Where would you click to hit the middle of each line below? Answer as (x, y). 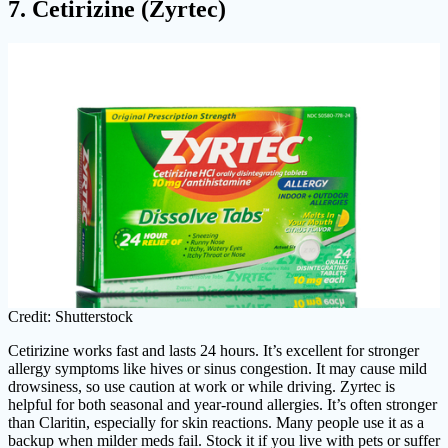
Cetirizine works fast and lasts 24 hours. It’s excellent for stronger (213, 351)
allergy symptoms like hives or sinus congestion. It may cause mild (217, 369)
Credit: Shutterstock (70, 317)
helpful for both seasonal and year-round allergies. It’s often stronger (222, 405)
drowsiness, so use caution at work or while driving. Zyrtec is (201, 387)
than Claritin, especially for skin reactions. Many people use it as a (216, 423)
